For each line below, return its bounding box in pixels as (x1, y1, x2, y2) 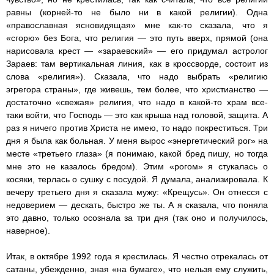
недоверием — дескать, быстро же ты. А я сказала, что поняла (6, 200, 268, 210)
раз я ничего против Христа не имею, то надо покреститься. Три (6, 123, 268, 133)
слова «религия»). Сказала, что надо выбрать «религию (6, 72, 268, 82)
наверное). (6, 226, 50, 236)
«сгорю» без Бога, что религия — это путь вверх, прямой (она (6, 33, 268, 43)
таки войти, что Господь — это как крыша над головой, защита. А (6, 110, 268, 120)
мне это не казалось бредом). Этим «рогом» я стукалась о (6, 161, 268, 172)
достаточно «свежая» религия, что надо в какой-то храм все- (6, 97, 268, 108)
